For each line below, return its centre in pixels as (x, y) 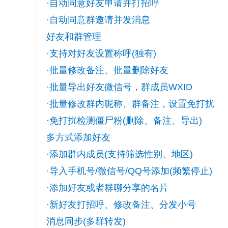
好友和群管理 (74, 37)
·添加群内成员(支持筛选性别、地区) (119, 154)
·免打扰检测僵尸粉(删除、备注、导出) (124, 121)
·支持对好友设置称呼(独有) (101, 53)
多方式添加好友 (78, 137)
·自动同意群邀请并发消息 (98, 20)
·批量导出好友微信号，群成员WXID (119, 87)
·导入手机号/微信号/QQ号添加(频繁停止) (129, 171)
